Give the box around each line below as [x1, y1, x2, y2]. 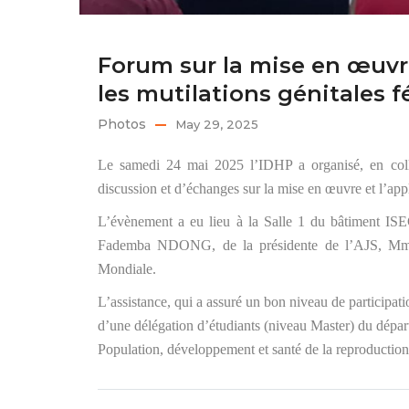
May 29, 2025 [175, 116, 258, 131]
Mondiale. [98, 260, 160, 277]
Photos [98, 115, 146, 132]
